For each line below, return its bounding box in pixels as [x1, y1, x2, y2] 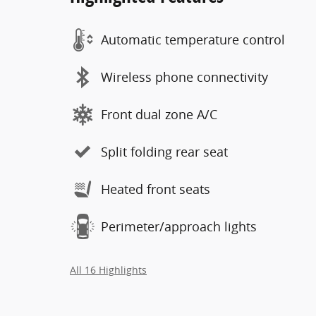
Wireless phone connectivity [101, 68, 268, 85]
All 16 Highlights [70, 263, 147, 276]
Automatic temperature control [101, 31, 285, 48]
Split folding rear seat [101, 143, 228, 160]
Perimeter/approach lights [101, 218, 257, 235]
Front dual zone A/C [101, 106, 217, 123]
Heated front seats [101, 181, 210, 197]
